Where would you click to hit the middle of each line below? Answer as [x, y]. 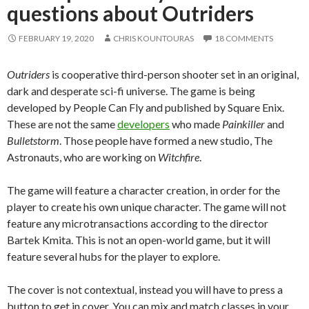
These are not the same [62, 123]
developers [143, 123]
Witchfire [179, 157]
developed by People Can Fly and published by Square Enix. [146, 107]
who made [196, 123]
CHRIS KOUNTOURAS [153, 38]
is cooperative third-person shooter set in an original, [174, 74]
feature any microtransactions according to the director [138, 223]
